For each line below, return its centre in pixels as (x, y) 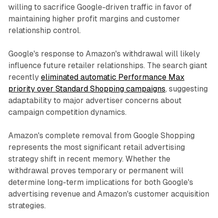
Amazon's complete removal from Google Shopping (101, 136)
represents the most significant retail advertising (96, 147)
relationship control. (44, 31)
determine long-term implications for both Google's (100, 182)
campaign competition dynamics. (67, 112)
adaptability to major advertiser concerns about (95, 101)
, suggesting (186, 89)
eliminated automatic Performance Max (112, 77)
